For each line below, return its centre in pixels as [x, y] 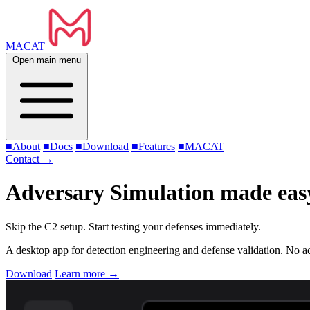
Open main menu [47, 60]
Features [157, 146]
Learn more [81, 273]
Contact [24, 159]
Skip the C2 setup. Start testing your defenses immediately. [133, 226]
